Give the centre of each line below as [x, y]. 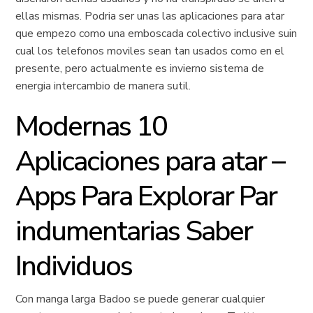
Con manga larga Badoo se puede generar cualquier [140, 299]
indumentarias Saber [134, 231]
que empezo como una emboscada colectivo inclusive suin [156, 34]
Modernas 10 [92, 126]
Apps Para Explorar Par [146, 196]
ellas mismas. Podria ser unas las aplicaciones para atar [150, 16]
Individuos [74, 266]
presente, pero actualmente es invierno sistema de [140, 68]
